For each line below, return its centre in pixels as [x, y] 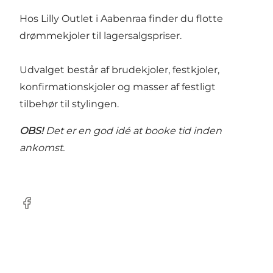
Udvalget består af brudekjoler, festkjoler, [119, 70]
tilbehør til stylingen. [70, 104]
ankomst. [42, 148]
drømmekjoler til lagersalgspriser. [101, 36]
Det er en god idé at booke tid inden [133, 131]
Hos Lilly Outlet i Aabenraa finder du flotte [121, 19]
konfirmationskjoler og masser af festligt [118, 87]
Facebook [43, 209]
